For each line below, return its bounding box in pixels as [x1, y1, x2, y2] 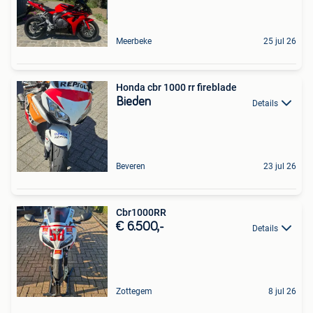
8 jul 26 [268, 286, 296, 297]
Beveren [116, 161, 145, 172]
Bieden [116, 96, 151, 109]
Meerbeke [116, 36, 152, 47]
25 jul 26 [263, 36, 296, 47]
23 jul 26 [263, 161, 296, 172]
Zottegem [116, 286, 152, 297]
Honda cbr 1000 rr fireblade [116, 82, 237, 94]
